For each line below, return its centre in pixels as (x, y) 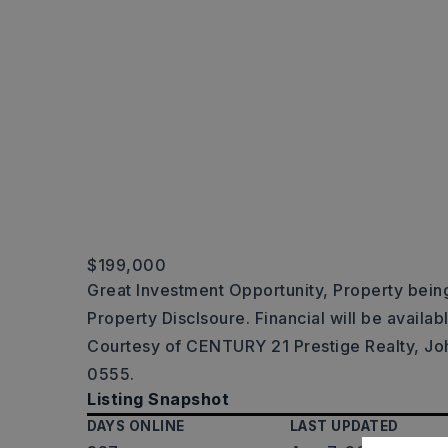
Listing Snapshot (158, 399)
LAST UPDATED (344, 426)
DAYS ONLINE (136, 426)
